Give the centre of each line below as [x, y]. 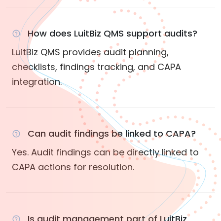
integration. [37, 82]
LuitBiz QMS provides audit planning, [90, 52]
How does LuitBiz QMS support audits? [112, 34]
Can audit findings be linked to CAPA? [112, 134]
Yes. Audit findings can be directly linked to [105, 152]
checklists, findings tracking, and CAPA [96, 67]
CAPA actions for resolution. [73, 167]
